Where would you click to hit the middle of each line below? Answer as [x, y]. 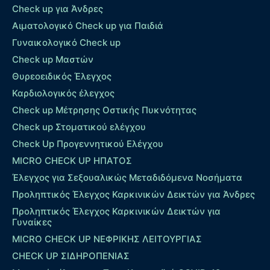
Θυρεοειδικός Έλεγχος [62, 77]
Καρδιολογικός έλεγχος [63, 93]
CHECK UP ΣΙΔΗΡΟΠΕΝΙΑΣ [71, 256]
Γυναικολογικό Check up [66, 43]
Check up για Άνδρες [58, 9]
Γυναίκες [32, 222]
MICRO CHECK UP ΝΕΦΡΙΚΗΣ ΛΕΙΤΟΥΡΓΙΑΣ [107, 239]
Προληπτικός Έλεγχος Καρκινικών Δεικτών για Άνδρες [133, 195]
